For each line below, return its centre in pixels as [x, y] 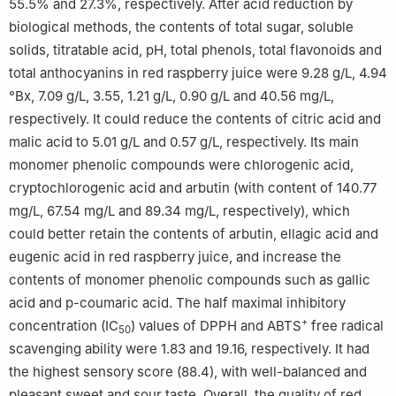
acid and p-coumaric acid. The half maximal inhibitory [177, 302]
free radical [346, 325]
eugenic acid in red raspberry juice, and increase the [175, 256]
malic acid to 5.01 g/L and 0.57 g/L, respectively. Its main [184, 141]
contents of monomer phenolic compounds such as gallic [190, 279]
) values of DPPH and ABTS [216, 325]
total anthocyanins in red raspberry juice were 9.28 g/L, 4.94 [198, 72]
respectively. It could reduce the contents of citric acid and [195, 118]
